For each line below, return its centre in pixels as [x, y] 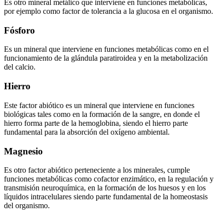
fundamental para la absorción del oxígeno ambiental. [87, 132]
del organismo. [27, 206]
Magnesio [23, 151]
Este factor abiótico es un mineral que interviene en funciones [99, 105]
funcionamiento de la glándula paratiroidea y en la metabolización [106, 58]
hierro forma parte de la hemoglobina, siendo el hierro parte [96, 123]
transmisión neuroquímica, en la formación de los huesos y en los [105, 188]
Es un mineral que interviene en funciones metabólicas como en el [106, 49]
